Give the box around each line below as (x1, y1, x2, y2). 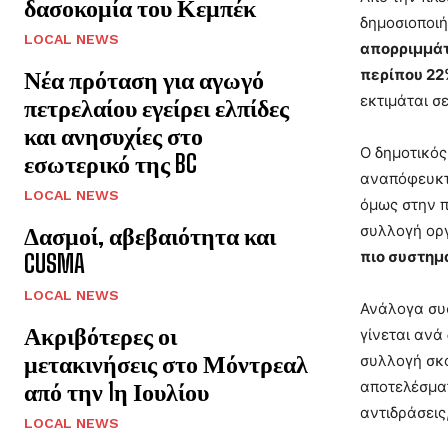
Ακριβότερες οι (24, 320, 177, 350)
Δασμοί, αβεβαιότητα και (24, 220, 276, 250)
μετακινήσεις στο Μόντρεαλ (24, 348, 308, 378)
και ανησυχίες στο (24, 120, 203, 150)
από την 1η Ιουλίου (24, 376, 209, 406)
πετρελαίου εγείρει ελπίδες (24, 92, 289, 122)
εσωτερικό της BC (24, 148, 197, 178)
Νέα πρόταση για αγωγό (24, 64, 264, 94)
